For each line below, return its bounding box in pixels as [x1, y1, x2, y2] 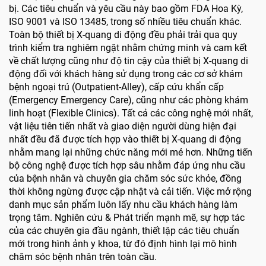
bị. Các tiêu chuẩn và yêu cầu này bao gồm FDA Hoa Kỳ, [9, 3, 243, 15]
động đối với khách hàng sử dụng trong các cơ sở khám [9, 68, 243, 80]
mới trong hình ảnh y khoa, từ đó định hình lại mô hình [9, 238, 237, 250]
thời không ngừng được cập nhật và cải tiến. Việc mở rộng [9, 186, 252, 198]
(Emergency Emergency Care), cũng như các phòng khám [9, 94, 248, 106]
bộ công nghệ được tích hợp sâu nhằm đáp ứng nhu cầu [9, 160, 245, 172]
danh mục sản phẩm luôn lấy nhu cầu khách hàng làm [9, 199, 237, 211]
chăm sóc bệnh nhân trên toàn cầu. [9, 251, 157, 263]
